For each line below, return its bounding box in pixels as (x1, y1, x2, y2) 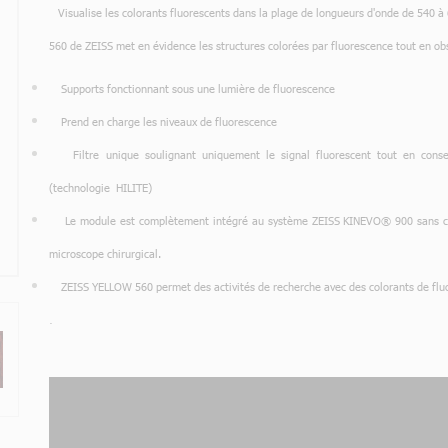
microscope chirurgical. (49, 247, 161, 261)
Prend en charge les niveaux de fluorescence (49, 115, 277, 129)
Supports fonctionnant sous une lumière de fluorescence (61, 82, 335, 96)
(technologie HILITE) (49, 181, 152, 195)
